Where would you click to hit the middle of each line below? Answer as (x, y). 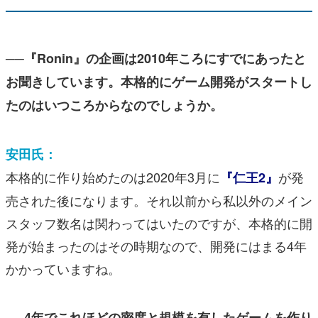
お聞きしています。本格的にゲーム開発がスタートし (159, 81)
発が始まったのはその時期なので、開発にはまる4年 (156, 245)
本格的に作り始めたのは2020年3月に (113, 176)
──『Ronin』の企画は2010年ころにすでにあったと (156, 58)
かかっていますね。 (63, 268)
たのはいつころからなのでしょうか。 (114, 105)
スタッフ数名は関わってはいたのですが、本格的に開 (159, 223)
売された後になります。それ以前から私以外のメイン (159, 200)
